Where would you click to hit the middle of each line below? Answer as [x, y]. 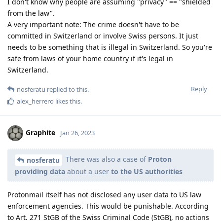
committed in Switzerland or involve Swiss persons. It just [103, 36]
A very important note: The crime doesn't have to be [93, 24]
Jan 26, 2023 [77, 132]
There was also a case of [106, 159]
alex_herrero [35, 101]
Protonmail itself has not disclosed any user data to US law [104, 194]
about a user [88, 171]
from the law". [31, 13]
